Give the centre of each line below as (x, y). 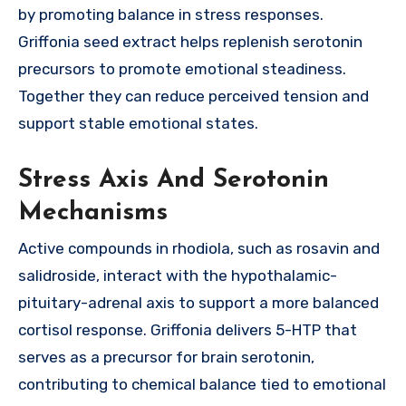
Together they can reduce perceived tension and (193, 96)
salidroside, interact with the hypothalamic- (178, 276)
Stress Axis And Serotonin (174, 180)
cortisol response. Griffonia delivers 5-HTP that (188, 330)
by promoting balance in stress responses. (171, 14)
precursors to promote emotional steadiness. (182, 68)
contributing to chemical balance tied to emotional (202, 385)
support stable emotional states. (138, 123)
